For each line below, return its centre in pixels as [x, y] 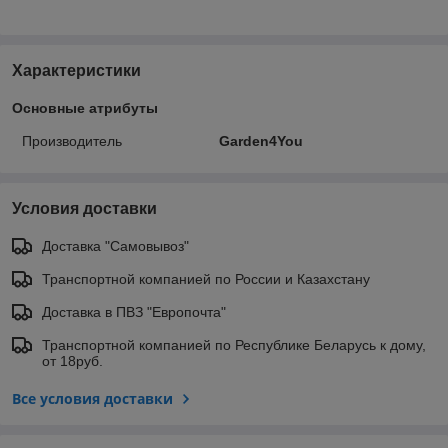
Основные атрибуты [85, 107]
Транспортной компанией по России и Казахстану [206, 278]
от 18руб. [72, 360]
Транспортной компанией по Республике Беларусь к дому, [234, 344]
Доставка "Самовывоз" [115, 245]
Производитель [72, 140]
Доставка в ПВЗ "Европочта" [134, 311]
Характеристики [76, 70]
